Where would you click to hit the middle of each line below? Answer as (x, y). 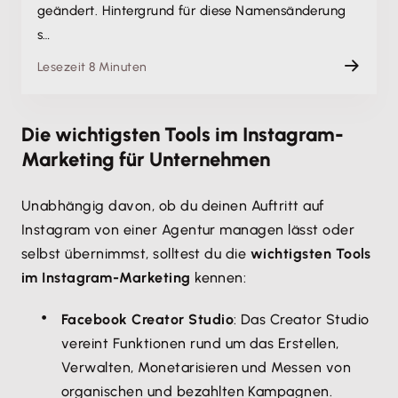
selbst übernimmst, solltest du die (136, 254)
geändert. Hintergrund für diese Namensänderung (192, 11)
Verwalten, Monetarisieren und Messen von (207, 367)
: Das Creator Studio (302, 319)
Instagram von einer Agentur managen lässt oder (188, 230)
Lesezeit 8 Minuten (92, 67)
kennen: (219, 278)
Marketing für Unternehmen (146, 159)
